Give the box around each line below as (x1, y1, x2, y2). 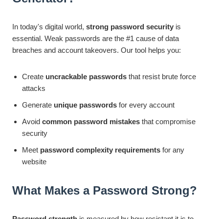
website (22, 157, 46, 166)
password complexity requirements (40, 146, 160, 154)
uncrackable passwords (45, 72, 127, 81)
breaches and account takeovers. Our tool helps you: (12, 46, 181, 54)
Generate (22, 101, 54, 109)
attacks (22, 84, 45, 92)
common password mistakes (42, 117, 140, 126)
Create (22, 72, 45, 81)
